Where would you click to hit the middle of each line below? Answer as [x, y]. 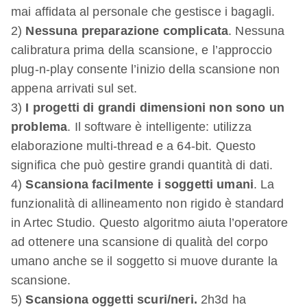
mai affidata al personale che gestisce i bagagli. [143, 12]
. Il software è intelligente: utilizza [159, 127]
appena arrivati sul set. [74, 89]
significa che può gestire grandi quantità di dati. [142, 165]
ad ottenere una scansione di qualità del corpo [139, 242]
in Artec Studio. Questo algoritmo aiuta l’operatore [150, 223]
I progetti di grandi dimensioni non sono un [155, 108]
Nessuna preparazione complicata [127, 31]
